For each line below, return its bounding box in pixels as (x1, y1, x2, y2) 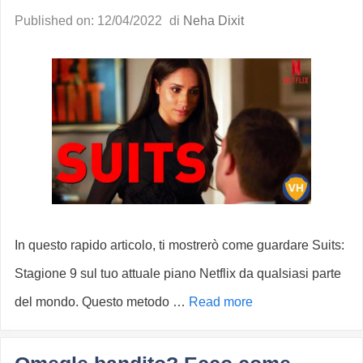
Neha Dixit (183, 14, 244, 28)
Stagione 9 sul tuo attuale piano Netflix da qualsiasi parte (15, 267, 341, 281)
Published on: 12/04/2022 (15, 14, 162, 28)
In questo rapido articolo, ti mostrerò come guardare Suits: (15, 238, 344, 253)
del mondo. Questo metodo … (15, 295, 189, 310)
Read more (189, 295, 253, 310)
